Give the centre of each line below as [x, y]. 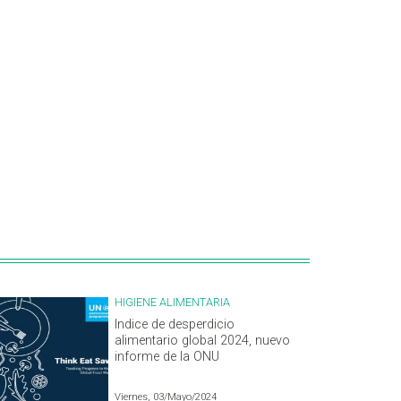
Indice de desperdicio [175, 325]
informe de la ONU [167, 357]
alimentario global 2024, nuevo [202, 341]
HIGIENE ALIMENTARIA [172, 303]
